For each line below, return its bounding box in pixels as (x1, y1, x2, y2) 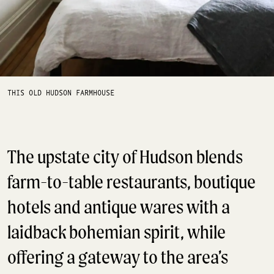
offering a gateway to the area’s (7, 246, 228, 267)
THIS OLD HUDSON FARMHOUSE (7, 90, 114, 97)
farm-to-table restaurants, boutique (7, 171, 256, 192)
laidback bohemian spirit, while (7, 221, 226, 242)
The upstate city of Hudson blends (7, 146, 243, 167)
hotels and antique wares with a (7, 196, 230, 217)
